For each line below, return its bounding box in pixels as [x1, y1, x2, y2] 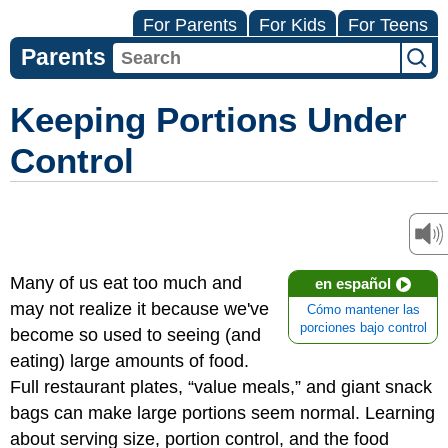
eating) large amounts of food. [10, 351, 249, 371]
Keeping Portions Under [10, 100, 407, 139]
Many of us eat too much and [10, 273, 242, 293]
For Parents [143, 15, 237, 35]
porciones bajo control [299, 321, 427, 335]
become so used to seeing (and [10, 325, 261, 345]
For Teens [348, 15, 428, 35]
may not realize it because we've [10, 299, 269, 319]
